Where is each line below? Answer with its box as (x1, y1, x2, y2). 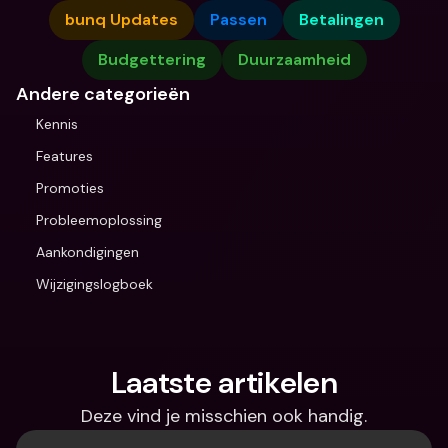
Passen (209, 9, 267, 30)
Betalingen (298, 9, 384, 30)
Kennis (36, 115, 78, 133)
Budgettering (97, 49, 206, 70)
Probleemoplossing (36, 211, 162, 229)
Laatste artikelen (110, 363, 338, 402)
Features (36, 147, 93, 165)
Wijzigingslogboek (36, 275, 153, 293)
